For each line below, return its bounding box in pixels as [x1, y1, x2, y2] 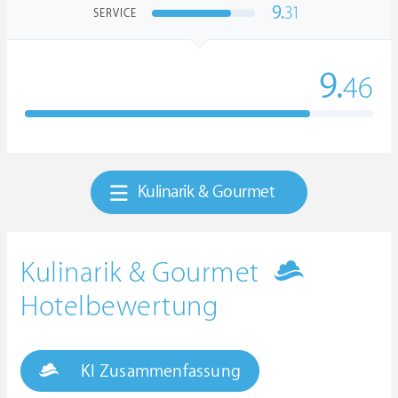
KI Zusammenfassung [76, 362, 242, 381]
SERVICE [93, 7, 137, 20]
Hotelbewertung [20, 291, 219, 322]
